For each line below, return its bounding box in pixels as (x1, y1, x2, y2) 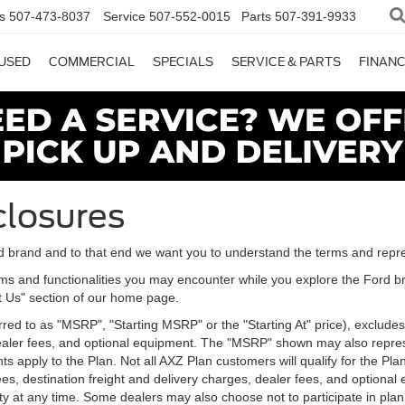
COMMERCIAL (49, 55, 135, 70)
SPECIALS (153, 55, 213, 70)
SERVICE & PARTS (231, 55, 341, 70)
